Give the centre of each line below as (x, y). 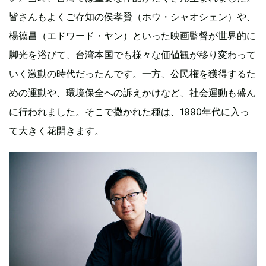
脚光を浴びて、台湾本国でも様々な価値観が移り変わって (132, 54)
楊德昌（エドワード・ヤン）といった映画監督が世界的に (132, 35)
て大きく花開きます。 (56, 130)
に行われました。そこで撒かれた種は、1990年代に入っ (129, 111)
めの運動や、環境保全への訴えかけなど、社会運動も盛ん (132, 92)
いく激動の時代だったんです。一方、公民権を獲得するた (132, 73)
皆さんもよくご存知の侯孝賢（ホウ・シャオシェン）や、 (132, 16)
